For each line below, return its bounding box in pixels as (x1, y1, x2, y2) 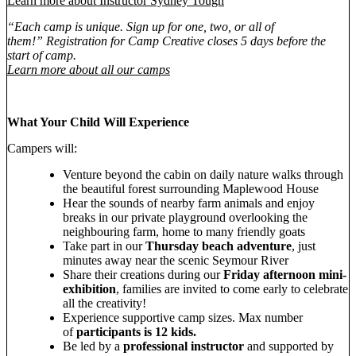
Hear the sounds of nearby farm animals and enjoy (63, 196, 315, 211)
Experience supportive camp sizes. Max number (63, 311, 303, 325)
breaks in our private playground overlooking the (63, 211, 308, 225)
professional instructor (123, 339, 244, 354)
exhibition (63, 282, 116, 296)
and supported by (244, 339, 334, 354)
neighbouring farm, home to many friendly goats (63, 225, 305, 239)
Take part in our (63, 239, 145, 253)
